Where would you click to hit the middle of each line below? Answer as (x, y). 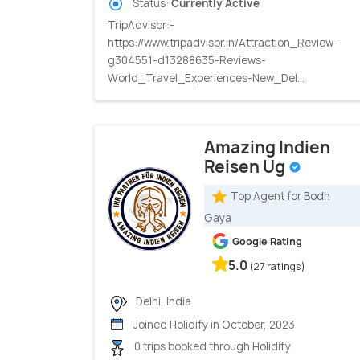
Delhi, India (162, 302)
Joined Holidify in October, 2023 (213, 324)
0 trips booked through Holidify (211, 347)
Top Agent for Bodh (280, 196)
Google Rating (267, 242)
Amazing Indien (267, 148)
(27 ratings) (278, 267)
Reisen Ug (246, 167)
